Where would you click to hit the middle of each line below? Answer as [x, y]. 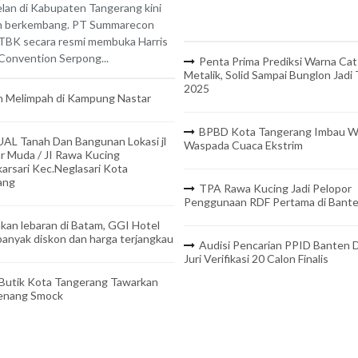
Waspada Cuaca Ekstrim [243, 145]
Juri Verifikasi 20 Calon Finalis [256, 259]
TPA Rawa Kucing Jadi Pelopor [275, 189]
